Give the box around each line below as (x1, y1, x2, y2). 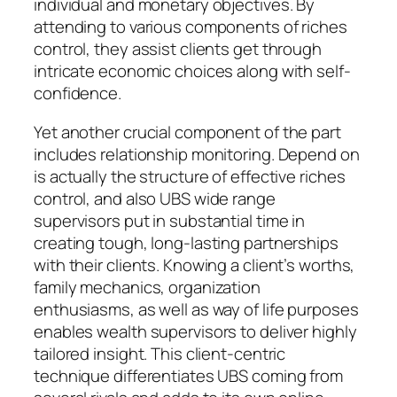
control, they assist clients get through (34, 37, 322, 61)
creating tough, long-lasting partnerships (34, 230, 339, 254)
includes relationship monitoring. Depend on (34, 142, 360, 166)
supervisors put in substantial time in (34, 208, 306, 232)
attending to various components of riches (34, 15, 347, 39)
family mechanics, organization (34, 275, 261, 299)
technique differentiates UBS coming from (34, 363, 343, 387)
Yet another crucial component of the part (34, 120, 341, 144)
